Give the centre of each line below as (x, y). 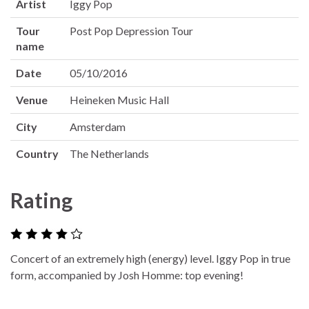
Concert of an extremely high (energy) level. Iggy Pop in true (150, 259)
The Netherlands (109, 153)
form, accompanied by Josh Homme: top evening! (127, 275)
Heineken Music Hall (119, 99)
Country (37, 153)
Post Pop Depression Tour (131, 30)
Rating (41, 200)
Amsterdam (98, 126)
